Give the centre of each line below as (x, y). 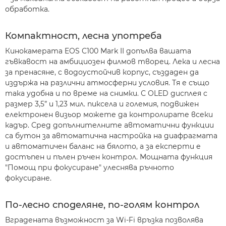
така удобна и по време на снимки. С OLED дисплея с (106, 93)
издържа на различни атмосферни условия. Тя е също (107, 83)
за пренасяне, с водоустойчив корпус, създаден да (102, 72)
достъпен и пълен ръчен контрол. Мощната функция (109, 157)
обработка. (27, 9)
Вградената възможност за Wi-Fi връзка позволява (104, 220)
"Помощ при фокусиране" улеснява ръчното (90, 167)
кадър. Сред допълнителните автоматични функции (109, 125)
